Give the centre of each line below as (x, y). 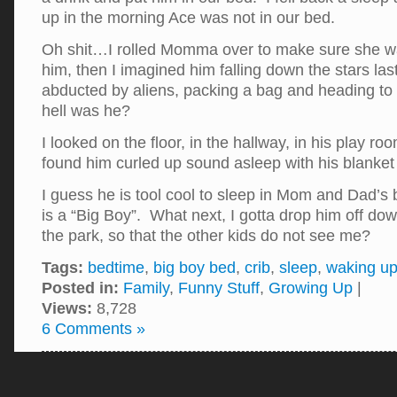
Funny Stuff (219, 288)
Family (146, 288)
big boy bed (195, 268)
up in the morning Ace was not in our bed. (188, 18)
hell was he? (86, 111)
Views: (67, 308)
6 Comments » (93, 329)
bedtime (116, 268)
